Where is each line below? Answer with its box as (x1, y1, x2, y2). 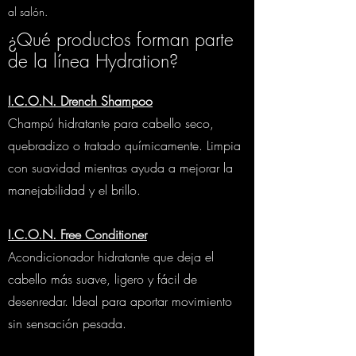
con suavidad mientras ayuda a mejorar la (8, 159, 233, 176)
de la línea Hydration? (8, 48, 178, 73)
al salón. (8, 4, 48, 19)
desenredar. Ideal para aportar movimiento (8, 292, 232, 310)
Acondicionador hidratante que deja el (8, 248, 214, 265)
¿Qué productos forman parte (8, 27, 234, 52)
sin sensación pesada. (8, 315, 126, 332)
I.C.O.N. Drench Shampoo (8, 92, 153, 110)
